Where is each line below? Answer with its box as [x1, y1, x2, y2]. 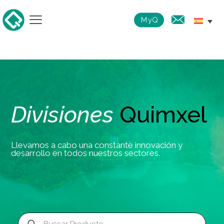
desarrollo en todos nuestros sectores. [11, 147, 160, 158]
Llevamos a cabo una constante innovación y [11, 139, 183, 150]
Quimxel [119, 100, 207, 128]
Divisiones [11, 100, 114, 128]
